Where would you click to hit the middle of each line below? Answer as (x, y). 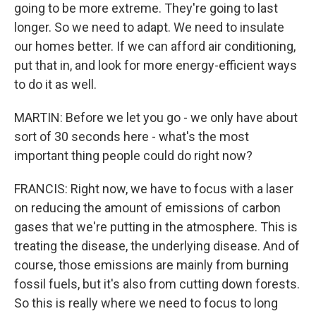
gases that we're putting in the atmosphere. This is (156, 227)
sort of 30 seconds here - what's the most (132, 136)
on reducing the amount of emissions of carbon (147, 208)
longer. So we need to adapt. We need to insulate (149, 27)
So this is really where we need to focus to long (146, 303)
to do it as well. (55, 84)
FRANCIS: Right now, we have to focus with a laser (154, 189)
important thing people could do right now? (133, 156)
